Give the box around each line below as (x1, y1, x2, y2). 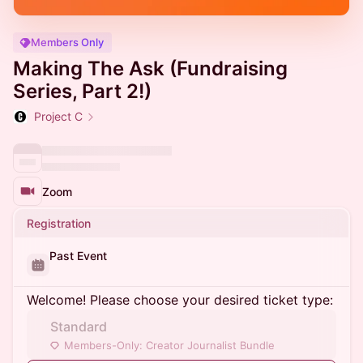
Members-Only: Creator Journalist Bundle (64, 339, 275, 352)
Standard (50, 318, 107, 335)
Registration (27, 216, 91, 230)
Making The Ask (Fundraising (13, 57, 288, 80)
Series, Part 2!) (13, 79, 152, 103)
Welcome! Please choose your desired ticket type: (27, 292, 333, 308)
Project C (34, 109, 83, 123)
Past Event (49, 249, 107, 263)
